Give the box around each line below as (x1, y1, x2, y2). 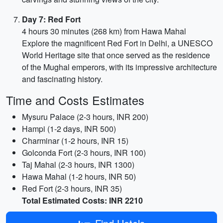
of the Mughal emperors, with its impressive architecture (22, 61, 217, 73)
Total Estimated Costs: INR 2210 (22, 195, 143, 206)
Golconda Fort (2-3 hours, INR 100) (22, 147, 146, 158)
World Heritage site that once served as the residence (22, 49, 210, 61)
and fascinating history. (22, 73, 103, 85)
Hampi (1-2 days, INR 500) (22, 123, 116, 134)
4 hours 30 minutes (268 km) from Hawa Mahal (22, 25, 186, 37)
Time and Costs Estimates (6, 92, 144, 109)
